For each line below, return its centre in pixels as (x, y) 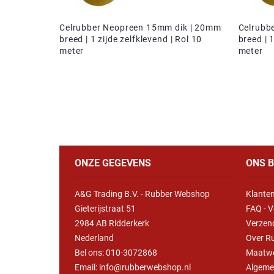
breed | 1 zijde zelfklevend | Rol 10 (131, 39)
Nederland (94, 238)
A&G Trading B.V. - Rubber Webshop (142, 194)
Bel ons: (90, 252)
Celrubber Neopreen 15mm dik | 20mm (140, 27)
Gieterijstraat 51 (105, 208)
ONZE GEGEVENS (113, 163)
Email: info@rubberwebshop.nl (133, 267)
